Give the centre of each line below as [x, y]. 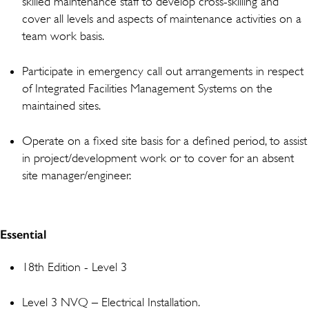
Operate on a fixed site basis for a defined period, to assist [165, 140]
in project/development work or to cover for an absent [158, 158]
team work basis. [63, 36]
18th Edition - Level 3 [74, 267]
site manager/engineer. [77, 175]
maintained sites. [61, 105]
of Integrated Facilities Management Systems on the [147, 88]
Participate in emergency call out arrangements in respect [163, 71]
